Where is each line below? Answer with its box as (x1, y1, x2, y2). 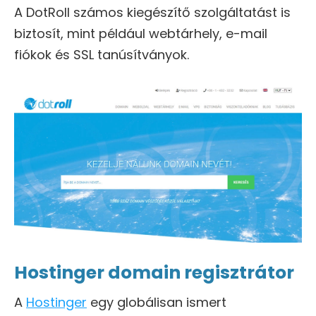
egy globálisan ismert (87, 293, 226, 312)
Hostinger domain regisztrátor (14, 260, 294, 286)
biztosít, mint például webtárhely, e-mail (14, 25, 267, 42)
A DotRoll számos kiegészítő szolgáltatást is (14, 4, 291, 21)
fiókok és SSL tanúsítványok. (14, 46, 189, 63)
